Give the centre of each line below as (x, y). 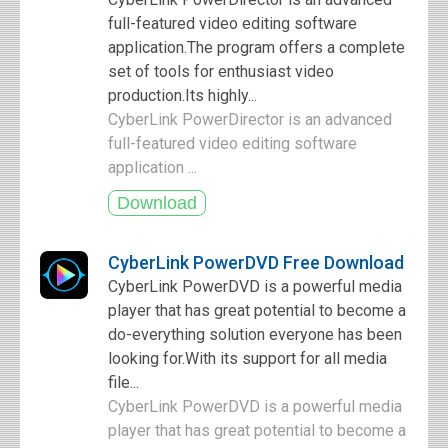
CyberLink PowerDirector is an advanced (250, 119)
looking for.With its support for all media (247, 358)
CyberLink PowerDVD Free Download (256, 262)
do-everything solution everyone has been (255, 334)
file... (123, 382)
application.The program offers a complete (256, 47)
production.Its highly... (182, 95)
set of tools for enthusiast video (221, 71)
